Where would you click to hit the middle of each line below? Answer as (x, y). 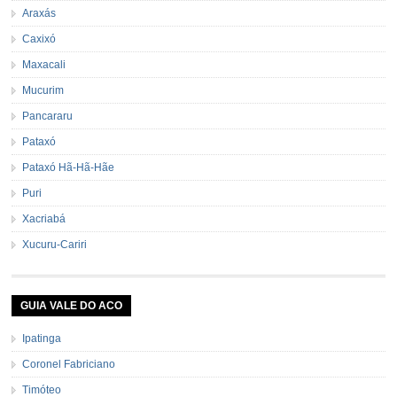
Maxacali (44, 65)
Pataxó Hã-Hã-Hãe (69, 168)
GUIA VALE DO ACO (72, 306)
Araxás (39, 14)
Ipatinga (42, 339)
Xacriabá (44, 219)
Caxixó (39, 39)
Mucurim (43, 91)
